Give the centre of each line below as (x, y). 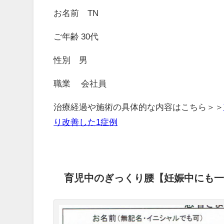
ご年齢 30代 (76, 36)
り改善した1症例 (86, 121)
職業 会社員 (80, 83)
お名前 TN (76, 12)
